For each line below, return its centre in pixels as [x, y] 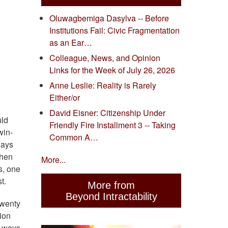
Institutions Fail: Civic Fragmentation [115, 31]
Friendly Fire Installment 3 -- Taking [112, 125]
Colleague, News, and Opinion [105, 58]
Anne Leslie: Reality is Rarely [103, 85]
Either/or [65, 98]
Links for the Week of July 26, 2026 [112, 70]
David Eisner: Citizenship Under [107, 113]
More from [111, 185]
